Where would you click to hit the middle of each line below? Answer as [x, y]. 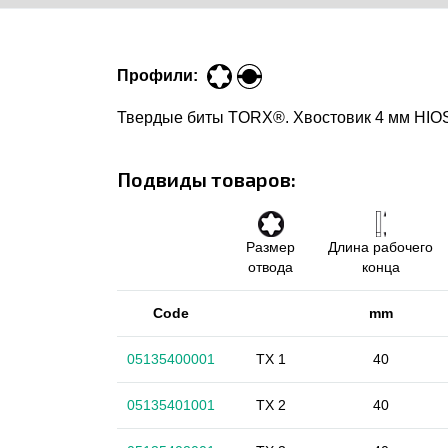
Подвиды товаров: [206, 179]
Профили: [157, 75]
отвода [270, 267]
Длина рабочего [380, 247]
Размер [270, 247]
